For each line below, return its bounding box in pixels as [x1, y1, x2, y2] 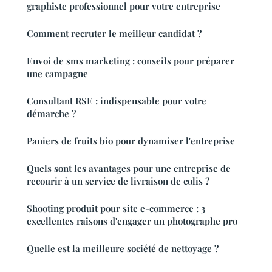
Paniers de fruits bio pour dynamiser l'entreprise [27, 135, 235, 148]
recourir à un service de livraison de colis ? [27, 175, 209, 188]
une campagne [27, 67, 88, 80]
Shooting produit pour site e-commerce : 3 [27, 202, 205, 215]
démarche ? [27, 107, 76, 120]
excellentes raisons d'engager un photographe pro [27, 215, 237, 228]
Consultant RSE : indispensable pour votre [27, 95, 206, 107]
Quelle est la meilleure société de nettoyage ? [27, 242, 219, 255]
